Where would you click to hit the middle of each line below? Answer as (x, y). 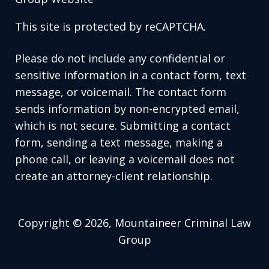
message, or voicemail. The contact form (121, 92)
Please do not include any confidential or (120, 58)
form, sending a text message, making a (119, 142)
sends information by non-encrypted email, (127, 108)
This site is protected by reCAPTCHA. (110, 26)
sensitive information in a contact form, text (131, 75)
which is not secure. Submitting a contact (123, 125)
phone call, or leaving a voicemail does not (125, 159)
